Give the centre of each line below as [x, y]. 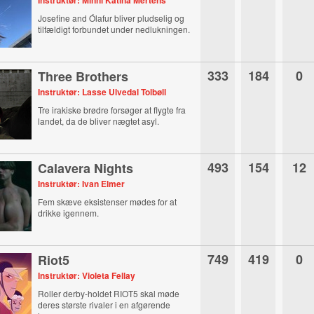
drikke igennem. [69, 213]
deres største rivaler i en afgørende [104, 305]
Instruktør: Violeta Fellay [87, 275]
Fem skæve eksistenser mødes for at [108, 202]
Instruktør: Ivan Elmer [82, 184]
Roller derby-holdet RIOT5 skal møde [109, 293]
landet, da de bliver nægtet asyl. [99, 121]
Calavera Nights [86, 168]
